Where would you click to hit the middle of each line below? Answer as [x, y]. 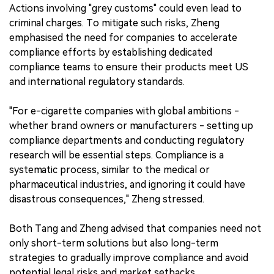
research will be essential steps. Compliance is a [117, 155]
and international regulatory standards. [97, 81]
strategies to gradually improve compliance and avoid [129, 257]
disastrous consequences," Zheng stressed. [107, 199]
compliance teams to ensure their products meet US [129, 67]
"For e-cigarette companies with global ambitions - [124, 111]
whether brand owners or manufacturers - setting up [131, 125]
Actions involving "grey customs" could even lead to [125, 8]
